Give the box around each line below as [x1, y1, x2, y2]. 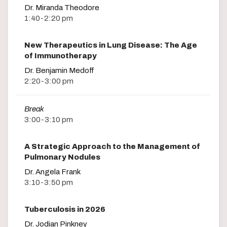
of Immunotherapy [24, 51, 97, 60]
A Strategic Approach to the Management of [24, 142, 200, 151]
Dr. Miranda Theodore [24, 3, 99, 12]
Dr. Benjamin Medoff [24, 66, 94, 74]
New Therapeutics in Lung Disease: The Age [24, 41, 197, 49]
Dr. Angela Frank [24, 168, 81, 176]
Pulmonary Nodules [24, 153, 100, 162]
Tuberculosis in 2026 [24, 205, 105, 214]
